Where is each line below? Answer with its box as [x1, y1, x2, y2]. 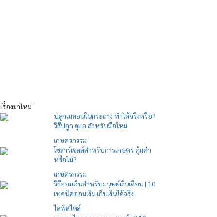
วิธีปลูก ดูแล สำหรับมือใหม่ [54, 121, 127, 130]
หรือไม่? [54, 155, 77, 164]
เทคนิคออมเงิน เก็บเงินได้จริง [54, 189, 134, 198]
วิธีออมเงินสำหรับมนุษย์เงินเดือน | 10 [54, 179, 155, 188]
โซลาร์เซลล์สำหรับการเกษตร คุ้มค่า [54, 145, 151, 154]
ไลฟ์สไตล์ [54, 203, 81, 212]
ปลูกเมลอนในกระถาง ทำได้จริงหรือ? [54, 111, 155, 120]
